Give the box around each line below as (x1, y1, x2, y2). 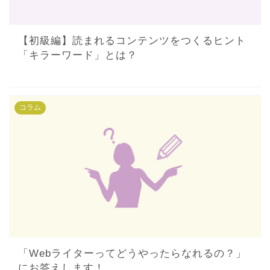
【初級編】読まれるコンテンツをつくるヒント (18, 34, 246, 46)
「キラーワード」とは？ (18, 49, 137, 61)
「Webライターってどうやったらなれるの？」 (18, 248, 246, 259)
